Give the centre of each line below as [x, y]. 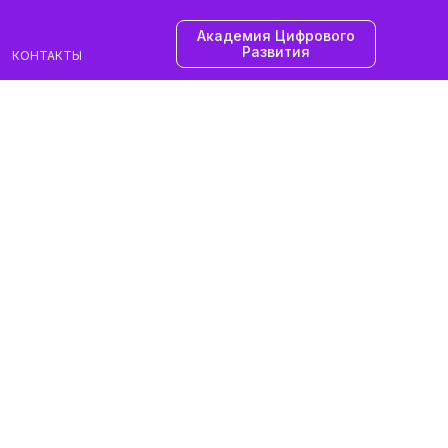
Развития [276, 51]
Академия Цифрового [276, 35]
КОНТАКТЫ [46, 55]
